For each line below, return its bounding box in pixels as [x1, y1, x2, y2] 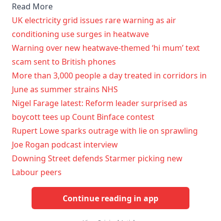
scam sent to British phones [12, 56, 116, 68]
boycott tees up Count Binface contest [12, 111, 154, 123]
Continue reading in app [63, 192, 158, 204]
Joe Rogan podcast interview [12, 139, 118, 150]
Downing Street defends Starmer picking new [12, 153, 183, 164]
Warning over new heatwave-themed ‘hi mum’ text [12, 42, 200, 54]
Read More [12, 1, 53, 12]
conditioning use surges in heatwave [12, 29, 149, 40]
